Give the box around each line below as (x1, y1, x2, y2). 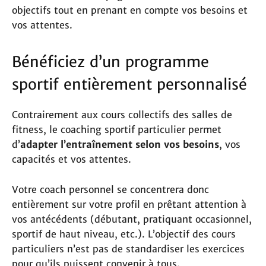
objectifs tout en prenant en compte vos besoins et (12, 4, 248, 16)
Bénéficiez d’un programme (12, 52, 209, 71)
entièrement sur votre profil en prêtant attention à (12, 198, 246, 210)
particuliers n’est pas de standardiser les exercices (12, 242, 245, 255)
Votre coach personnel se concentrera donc (12, 183, 209, 195)
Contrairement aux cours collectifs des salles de (12, 108, 232, 121)
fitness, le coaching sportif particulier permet (12, 123, 221, 135)
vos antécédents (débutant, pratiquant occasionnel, (12, 213, 252, 225)
